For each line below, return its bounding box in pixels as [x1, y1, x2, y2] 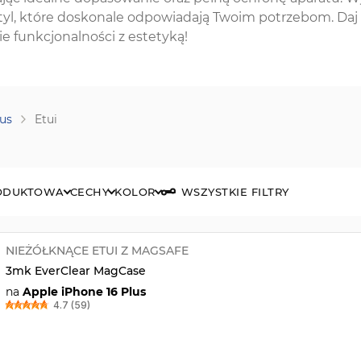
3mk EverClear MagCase [5, 263, 146, 278]
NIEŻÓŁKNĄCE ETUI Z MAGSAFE [5, 243, 189, 258]
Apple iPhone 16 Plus [22, 284, 146, 299]
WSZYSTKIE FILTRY [180, 185, 289, 198]
